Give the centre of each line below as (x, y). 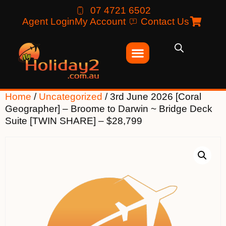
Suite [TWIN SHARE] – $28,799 (74, 121)
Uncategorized (71, 96)
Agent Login (48, 21)
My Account (100, 21)
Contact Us (165, 21)
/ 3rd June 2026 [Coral (152, 96)
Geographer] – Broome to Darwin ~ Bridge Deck (109, 108)
